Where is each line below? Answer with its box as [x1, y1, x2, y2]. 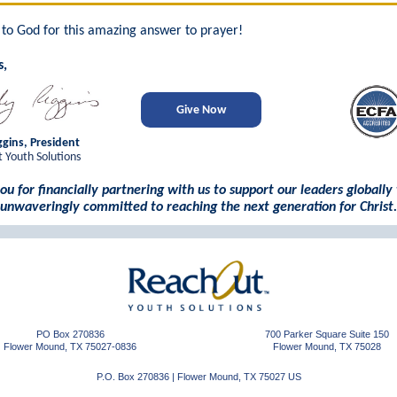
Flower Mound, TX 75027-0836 [4, 341, 136, 352]
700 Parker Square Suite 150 [265, 329, 389, 339]
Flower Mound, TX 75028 [273, 341, 381, 352]
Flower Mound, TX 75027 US [176, 371, 301, 382]
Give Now [176, 104, 226, 117]
